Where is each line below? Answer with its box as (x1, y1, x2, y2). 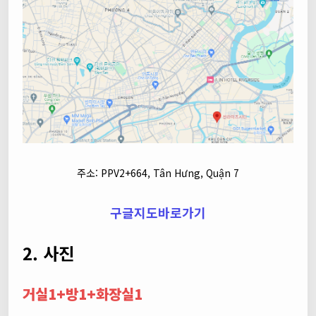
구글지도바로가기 (110, 203, 206, 221)
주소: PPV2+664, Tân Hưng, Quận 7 (77, 166, 239, 180)
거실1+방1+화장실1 (23, 284, 142, 304)
